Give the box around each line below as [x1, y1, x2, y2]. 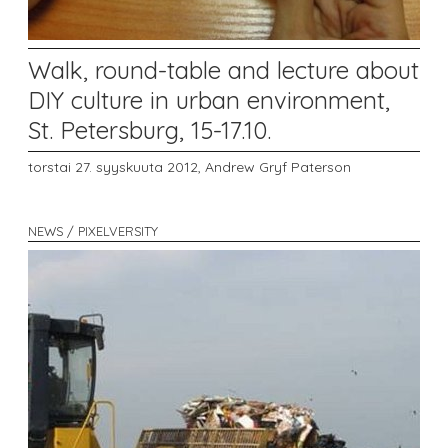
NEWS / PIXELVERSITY [28, 223, 158, 240]
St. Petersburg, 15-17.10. [28, 114, 271, 145]
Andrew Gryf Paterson [205, 158, 351, 177]
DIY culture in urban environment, [28, 84, 390, 115]
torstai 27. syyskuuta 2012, [28, 158, 205, 177]
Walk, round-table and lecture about [28, 54, 419, 85]
